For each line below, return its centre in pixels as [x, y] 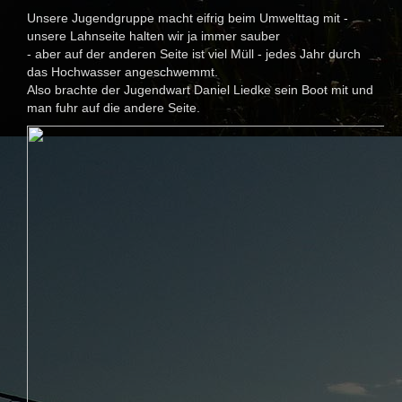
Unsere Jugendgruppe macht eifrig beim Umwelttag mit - [188, 18]
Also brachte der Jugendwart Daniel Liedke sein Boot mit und [200, 90]
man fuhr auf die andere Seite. [114, 108]
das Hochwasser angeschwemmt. [122, 72]
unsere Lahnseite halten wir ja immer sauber [153, 36]
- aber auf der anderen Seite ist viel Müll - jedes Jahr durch [194, 54]
